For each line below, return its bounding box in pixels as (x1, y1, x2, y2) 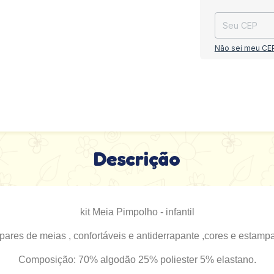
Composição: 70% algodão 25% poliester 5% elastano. (18, 254, 256, 265)
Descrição (94, 147, 180, 171)
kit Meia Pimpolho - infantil (80, 207, 194, 217)
